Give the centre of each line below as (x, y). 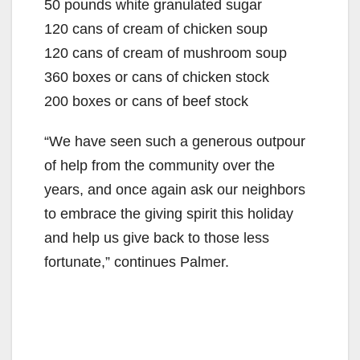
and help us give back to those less (157, 238)
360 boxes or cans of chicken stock (157, 78)
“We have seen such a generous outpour (175, 142)
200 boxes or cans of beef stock (146, 102)
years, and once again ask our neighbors (175, 190)
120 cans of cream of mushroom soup (166, 53)
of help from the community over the (160, 166)
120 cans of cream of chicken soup (156, 29)
